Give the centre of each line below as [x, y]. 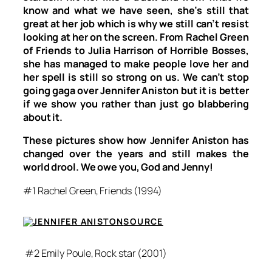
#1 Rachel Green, [62, 190]
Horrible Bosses [208, 51]
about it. [43, 117]
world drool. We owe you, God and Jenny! [119, 167]
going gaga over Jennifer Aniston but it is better [136, 91]
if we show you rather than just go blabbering [136, 104]
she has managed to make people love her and [136, 64]
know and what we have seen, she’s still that [136, 11]
